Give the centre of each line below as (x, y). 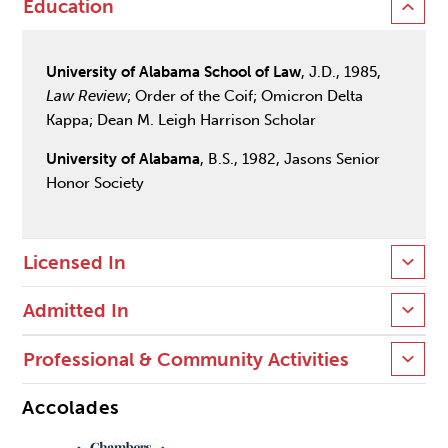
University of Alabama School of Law (174, 72)
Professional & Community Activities (186, 359)
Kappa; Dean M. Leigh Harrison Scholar (181, 120)
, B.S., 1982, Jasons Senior (290, 159)
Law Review (87, 96)
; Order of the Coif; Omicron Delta (245, 96)
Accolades (71, 407)
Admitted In (76, 310)
